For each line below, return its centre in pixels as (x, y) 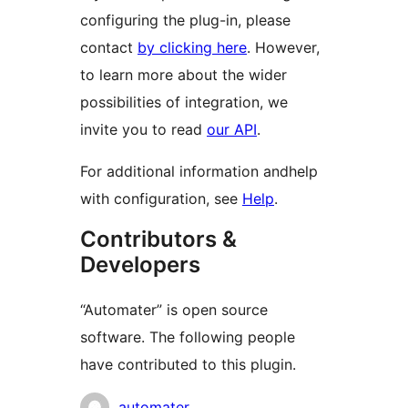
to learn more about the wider (184, 75)
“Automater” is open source (174, 310)
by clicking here (192, 48)
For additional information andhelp (199, 172)
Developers (140, 265)
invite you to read (143, 130)
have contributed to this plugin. (188, 365)
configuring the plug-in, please (185, 20)
